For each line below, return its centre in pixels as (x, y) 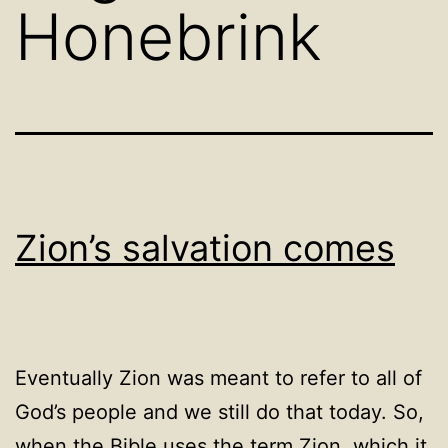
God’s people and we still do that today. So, (219, 412)
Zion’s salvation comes (205, 248)
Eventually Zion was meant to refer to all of (218, 378)
